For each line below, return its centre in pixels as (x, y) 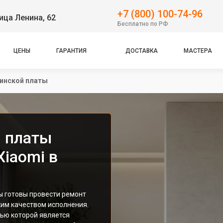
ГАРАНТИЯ (72, 51)
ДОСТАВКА (141, 51)
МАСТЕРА (198, 51)
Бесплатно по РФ (143, 24)
